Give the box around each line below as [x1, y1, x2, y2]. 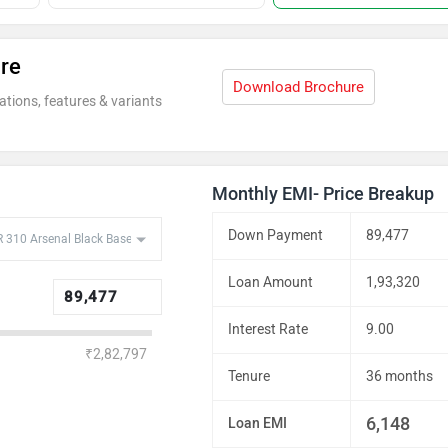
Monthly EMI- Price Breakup [212, 183, 435, 205]
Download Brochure [233, 78, 365, 96]
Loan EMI [228, 415, 288, 432]
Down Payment [228, 227, 324, 244]
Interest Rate [228, 321, 309, 338]
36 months [366, 368, 434, 385]
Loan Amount [228, 274, 314, 291]
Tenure [228, 368, 271, 385]
